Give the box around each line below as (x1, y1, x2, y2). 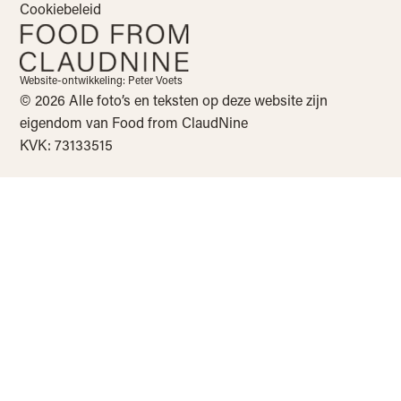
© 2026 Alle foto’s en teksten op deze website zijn (20, 90, 328, 109)
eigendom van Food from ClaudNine (20, 112, 249, 132)
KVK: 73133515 (20, 134, 114, 154)
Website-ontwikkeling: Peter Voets (20, 72, 183, 87)
